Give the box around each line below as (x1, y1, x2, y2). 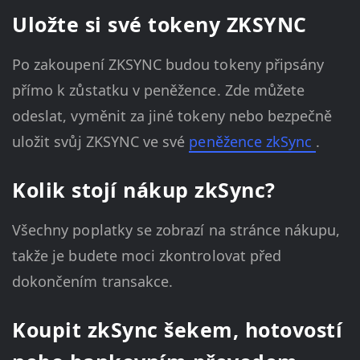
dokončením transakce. (12, 272, 174, 292)
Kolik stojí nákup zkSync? (12, 176, 276, 204)
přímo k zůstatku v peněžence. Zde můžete (12, 80, 305, 100)
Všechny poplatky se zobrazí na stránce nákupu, (12, 220, 341, 240)
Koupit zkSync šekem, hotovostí (12, 316, 342, 344)
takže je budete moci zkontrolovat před (12, 246, 282, 266)
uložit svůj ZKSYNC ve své (12, 132, 190, 152)
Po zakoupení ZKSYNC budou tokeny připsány (12, 55, 325, 75)
